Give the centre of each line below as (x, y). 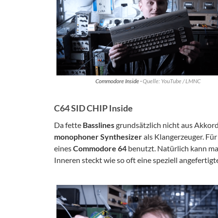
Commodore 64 (100, 148)
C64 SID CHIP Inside (93, 108)
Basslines (99, 125)
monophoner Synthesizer (98, 136)
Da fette (68, 125)
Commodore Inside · (119, 81)
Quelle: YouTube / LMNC (171, 81)
